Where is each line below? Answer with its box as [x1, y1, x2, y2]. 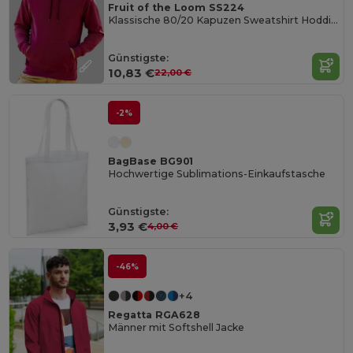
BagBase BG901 [108, 155, 194, 168]
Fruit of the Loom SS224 [108, 2, 245, 14]
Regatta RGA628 [108, 309, 201, 321]
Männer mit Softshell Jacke [108, 321, 245, 334]
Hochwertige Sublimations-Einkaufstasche [108, 168, 326, 180]
